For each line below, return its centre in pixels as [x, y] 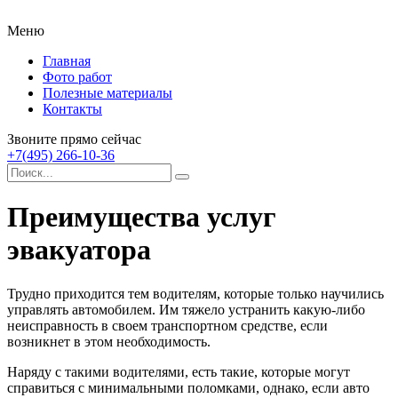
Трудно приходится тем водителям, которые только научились [195, 293]
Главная [67, 61]
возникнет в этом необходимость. [109, 341]
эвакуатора [79, 250]
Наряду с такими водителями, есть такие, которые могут [179, 371]
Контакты [72, 109]
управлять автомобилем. [83, 309]
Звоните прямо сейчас [74, 139]
